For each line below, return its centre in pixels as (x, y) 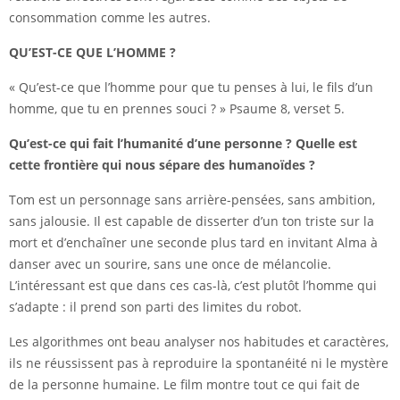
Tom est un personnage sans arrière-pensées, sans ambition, (192, 200)
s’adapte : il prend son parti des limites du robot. (155, 307)
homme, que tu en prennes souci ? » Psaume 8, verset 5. (177, 109)
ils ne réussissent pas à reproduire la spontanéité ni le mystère (199, 363)
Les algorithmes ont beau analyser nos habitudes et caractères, (199, 342)
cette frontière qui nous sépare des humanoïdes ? (162, 165)
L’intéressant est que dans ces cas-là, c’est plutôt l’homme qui (193, 286)
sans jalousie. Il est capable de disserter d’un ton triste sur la (192, 221)
